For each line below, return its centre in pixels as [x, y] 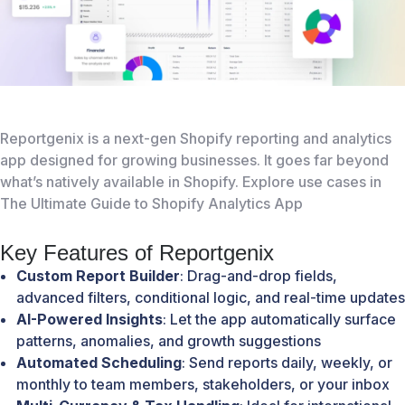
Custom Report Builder [98, 275]
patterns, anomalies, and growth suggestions [169, 340]
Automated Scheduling [99, 362]
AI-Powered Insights [89, 319]
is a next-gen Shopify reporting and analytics [238, 138]
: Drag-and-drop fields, [259, 275]
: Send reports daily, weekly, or [287, 362]
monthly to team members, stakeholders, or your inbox [203, 384]
